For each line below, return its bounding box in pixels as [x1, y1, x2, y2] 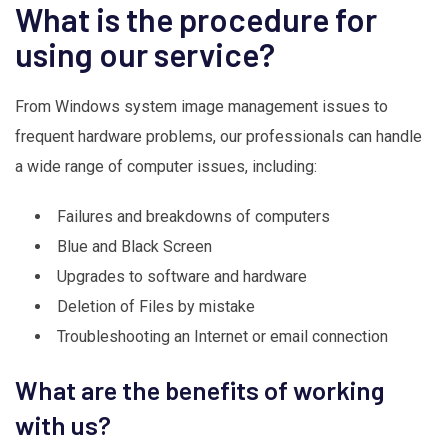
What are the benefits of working [15, 373, 384, 405]
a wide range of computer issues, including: [15, 156, 321, 176]
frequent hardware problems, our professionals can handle [15, 126, 422, 146]
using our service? [15, 34, 281, 73]
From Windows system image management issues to [15, 96, 388, 116]
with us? [15, 408, 111, 440]
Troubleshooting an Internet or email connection [57, 326, 392, 346]
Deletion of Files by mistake [57, 296, 259, 316]
